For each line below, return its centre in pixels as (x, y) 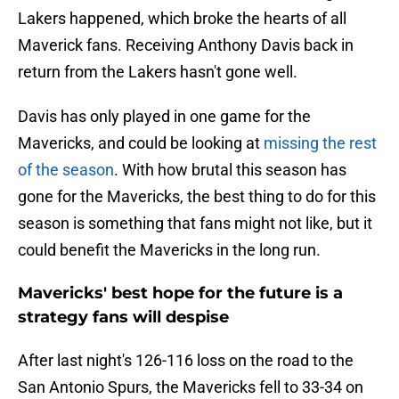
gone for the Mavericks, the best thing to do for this (197, 197)
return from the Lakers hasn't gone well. (158, 72)
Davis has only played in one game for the (164, 117)
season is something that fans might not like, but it (195, 224)
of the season (66, 170)
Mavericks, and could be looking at (141, 143)
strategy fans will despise (123, 318)
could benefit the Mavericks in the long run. (169, 250)
